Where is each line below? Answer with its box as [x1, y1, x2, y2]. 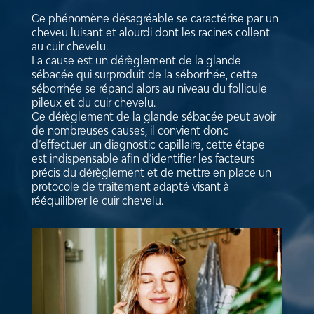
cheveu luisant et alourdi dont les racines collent [31, 25, 270, 40]
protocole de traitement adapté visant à [31, 179, 229, 194]
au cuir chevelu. [31, 39, 108, 54]
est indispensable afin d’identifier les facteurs [31, 151, 255, 166]
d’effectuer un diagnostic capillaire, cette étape [31, 137, 265, 152]
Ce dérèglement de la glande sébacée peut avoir [31, 109, 276, 124]
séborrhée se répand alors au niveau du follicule [31, 81, 267, 96]
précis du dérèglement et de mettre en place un [31, 165, 271, 180]
